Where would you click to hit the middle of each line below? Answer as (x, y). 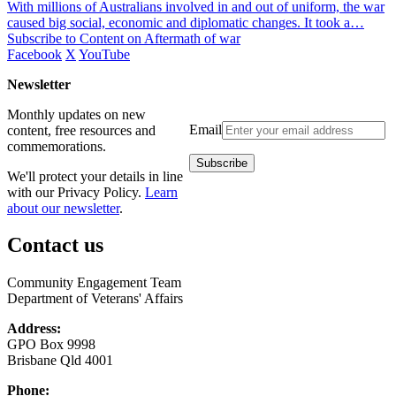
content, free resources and (81, 130)
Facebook (34, 54)
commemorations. (57, 146)
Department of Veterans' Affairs (95, 299)
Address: (34, 329)
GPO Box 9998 (51, 345)
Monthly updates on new (76, 114)
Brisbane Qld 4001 (60, 361)
